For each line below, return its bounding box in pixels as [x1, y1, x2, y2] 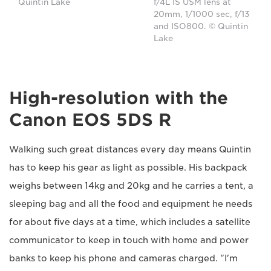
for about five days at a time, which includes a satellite [9, 217, 250, 227]
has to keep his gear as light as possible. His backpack [9, 163, 247, 172]
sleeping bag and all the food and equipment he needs [9, 199, 252, 209]
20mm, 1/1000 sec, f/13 [154, 10, 249, 19]
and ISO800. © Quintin [154, 22, 248, 31]
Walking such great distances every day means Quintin [9, 145, 251, 154]
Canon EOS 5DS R [9, 109, 171, 130]
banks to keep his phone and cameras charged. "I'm [9, 253, 238, 263]
